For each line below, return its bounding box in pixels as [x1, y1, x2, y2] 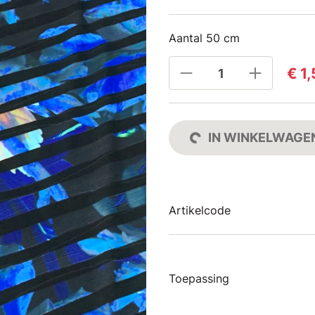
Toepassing [169, 271, 229, 285]
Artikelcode [169, 203, 231, 217]
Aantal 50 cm [169, 31, 240, 45]
